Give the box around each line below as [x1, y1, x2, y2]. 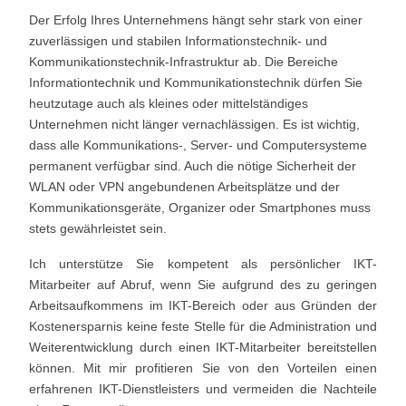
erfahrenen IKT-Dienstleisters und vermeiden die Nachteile [29, 381, 377, 396]
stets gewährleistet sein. [29, 220, 167, 236]
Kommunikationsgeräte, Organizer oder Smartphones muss [29, 199, 371, 215]
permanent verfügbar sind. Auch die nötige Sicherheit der [29, 158, 356, 173]
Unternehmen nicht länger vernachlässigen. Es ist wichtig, [29, 116, 360, 131]
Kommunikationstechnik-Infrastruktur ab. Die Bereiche [29, 53, 338, 69]
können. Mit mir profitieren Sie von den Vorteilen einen [29, 360, 377, 375]
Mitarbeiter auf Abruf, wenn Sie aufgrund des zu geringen [29, 276, 377, 292]
